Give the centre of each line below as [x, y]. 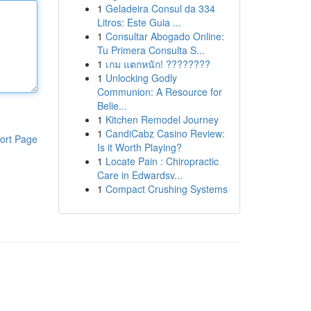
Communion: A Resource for [159, 92]
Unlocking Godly [141, 78]
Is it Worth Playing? [139, 147]
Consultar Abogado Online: [165, 36]
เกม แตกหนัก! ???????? [158, 64]
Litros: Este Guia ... [139, 22]
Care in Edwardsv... [140, 175]
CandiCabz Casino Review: [165, 133]
